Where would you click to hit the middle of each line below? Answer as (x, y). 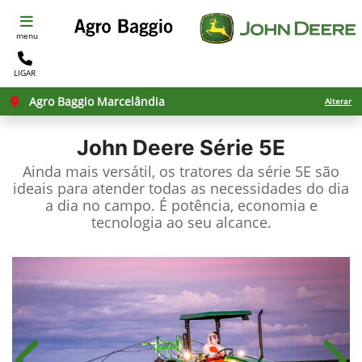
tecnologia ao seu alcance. (181, 222)
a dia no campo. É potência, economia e (181, 205)
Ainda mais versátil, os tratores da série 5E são (181, 171)
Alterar (338, 101)
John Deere (136, 147)
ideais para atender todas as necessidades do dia (181, 188)
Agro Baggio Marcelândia (95, 101)
